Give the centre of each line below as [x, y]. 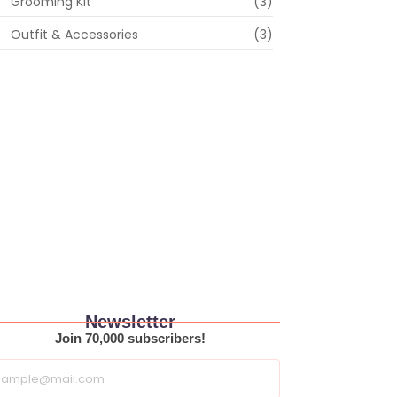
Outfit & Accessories [74, 34]
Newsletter [130, 321]
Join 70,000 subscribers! [130, 338]
